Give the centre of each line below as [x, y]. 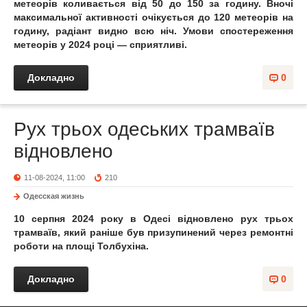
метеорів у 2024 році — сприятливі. [100, 45]
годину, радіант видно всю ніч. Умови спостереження [153, 31]
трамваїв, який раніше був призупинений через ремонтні [153, 232]
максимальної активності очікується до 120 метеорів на [153, 17]
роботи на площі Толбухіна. [81, 246]
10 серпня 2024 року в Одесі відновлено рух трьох [153, 219]
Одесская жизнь [54, 196]
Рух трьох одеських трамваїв [144, 129]
